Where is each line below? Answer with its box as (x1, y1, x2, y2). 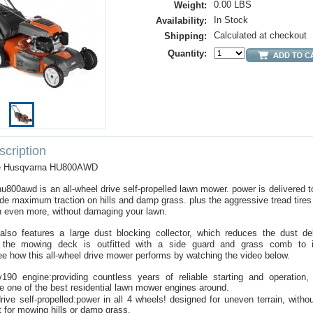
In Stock (214, 15, 248, 25)
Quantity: (168, 48, 207, 59)
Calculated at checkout (214, 30, 307, 41)
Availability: (156, 15, 207, 26)
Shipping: (164, 31, 207, 41)
